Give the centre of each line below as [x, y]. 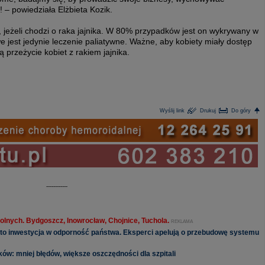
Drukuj [208, 111]
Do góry [241, 111]
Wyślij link [172, 111]
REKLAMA [182, 221]
